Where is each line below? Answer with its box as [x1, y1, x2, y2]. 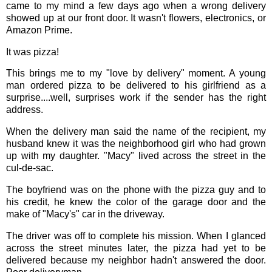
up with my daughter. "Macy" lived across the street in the [6, 151, 266, 161]
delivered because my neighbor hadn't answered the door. [6, 254, 266, 265]
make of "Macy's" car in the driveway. [6, 209, 165, 220]
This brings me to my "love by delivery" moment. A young [6, 68, 266, 79]
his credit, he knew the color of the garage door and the [6, 197, 266, 208]
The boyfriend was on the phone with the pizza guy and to [6, 185, 266, 195]
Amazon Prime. [6, 24, 72, 35]
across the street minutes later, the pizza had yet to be [6, 242, 266, 253]
